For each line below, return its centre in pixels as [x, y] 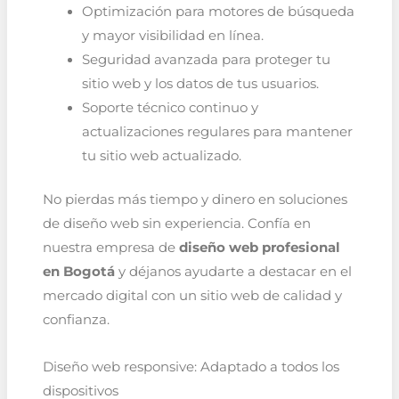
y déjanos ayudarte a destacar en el [233, 272]
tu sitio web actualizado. [161, 156]
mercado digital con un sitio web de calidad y [192, 296]
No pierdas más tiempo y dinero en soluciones [195, 200]
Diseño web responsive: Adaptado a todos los [191, 366]
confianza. [76, 320]
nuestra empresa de [110, 248]
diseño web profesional [259, 248]
